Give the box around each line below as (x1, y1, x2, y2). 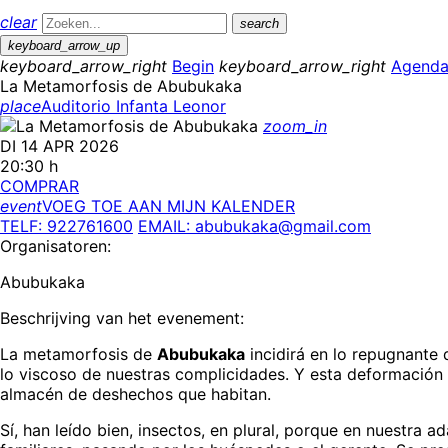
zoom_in (263, 116, 327, 136)
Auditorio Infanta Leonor (41, 96, 226, 116)
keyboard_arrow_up (8, 38, 120, 53)
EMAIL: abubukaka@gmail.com (138, 216, 371, 236)
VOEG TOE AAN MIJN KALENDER (42, 196, 295, 216)
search (240, 16, 279, 31)
